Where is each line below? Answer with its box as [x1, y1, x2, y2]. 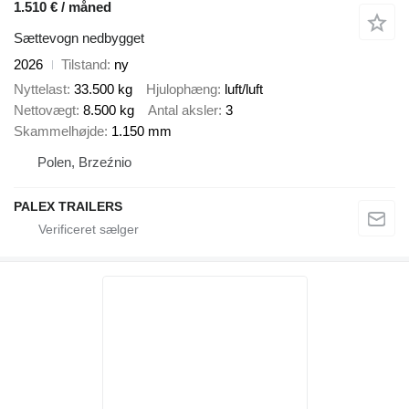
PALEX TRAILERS [14, 198, 122, 214]
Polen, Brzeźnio [37, 153, 131, 170]
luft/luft [225, 80, 263, 97]
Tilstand [61, 57, 107, 73]
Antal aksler [148, 101, 218, 118]
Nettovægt [14, 101, 76, 118]
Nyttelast [14, 80, 67, 97]
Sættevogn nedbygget [14, 30, 144, 47]
